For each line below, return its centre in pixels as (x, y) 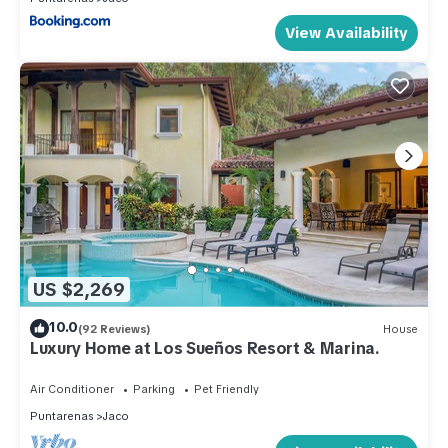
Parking (154, 389)
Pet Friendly (226, 389)
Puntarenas (61, 416)
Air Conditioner (72, 389)
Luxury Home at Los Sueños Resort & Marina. (205, 349)
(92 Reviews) (114, 328)
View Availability (346, 33)
